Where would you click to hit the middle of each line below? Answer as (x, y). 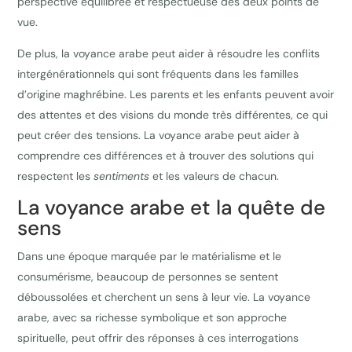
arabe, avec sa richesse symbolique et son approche (152, 318)
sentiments (122, 176)
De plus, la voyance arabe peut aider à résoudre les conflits (169, 54)
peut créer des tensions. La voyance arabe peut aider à (159, 136)
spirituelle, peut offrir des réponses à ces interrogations (158, 338)
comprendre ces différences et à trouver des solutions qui (166, 156)
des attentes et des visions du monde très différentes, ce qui (173, 115)
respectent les (56, 176)
